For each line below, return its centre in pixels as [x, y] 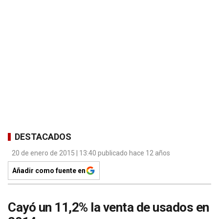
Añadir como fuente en [49, 171]
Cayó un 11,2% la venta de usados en [109, 208]
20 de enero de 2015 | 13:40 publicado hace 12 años [91, 153]
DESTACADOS [43, 136]
